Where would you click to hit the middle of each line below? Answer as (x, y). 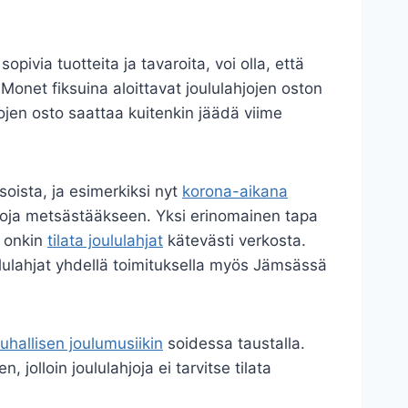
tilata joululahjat (105, 240)
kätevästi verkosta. (235, 240)
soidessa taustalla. (234, 343)
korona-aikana (235, 191)
